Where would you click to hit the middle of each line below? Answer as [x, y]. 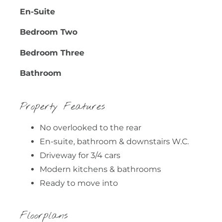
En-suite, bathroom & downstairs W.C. [114, 141]
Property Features [62, 107]
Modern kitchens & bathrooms [100, 169]
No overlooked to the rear [90, 127]
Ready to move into [79, 183]
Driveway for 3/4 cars [80, 155]
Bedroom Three [52, 53]
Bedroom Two [49, 32]
